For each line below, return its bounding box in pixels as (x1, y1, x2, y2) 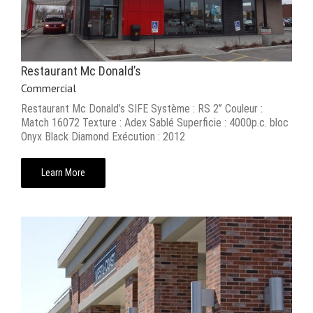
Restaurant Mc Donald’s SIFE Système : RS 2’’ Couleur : (21, 102, 263, 116)
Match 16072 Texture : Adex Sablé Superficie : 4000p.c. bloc (21, 116, 289, 130)
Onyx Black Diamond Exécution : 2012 (21, 130, 185, 144)
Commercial (21, 81, 76, 96)
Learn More (41, 167, 85, 179)
